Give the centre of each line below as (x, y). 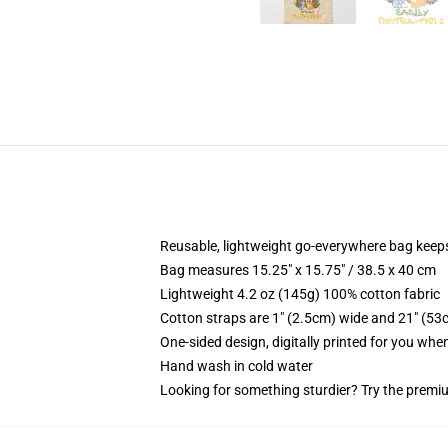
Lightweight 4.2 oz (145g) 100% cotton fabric (300, 294)
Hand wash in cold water (236, 366)
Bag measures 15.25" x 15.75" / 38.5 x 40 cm (298, 270)
